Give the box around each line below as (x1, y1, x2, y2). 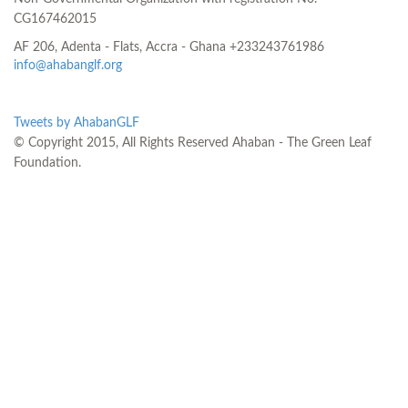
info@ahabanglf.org (14, 59, 122, 73)
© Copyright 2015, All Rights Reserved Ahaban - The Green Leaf (14, 137, 372, 150)
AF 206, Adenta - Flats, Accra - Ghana (14, 41, 226, 55)
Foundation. (14, 157, 81, 170)
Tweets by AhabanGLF (14, 117, 139, 130)
